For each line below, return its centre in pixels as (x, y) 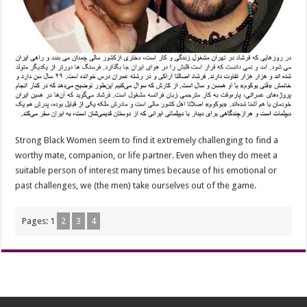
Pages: (36, 221)
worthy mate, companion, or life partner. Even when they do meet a (147, 156)
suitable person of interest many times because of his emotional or (146, 171)
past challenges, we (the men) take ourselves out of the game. (136, 186)
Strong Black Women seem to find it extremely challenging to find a (147, 140)
